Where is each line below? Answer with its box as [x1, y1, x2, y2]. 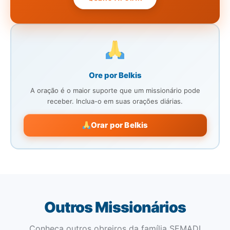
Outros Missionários [44, 198, 186, 216]
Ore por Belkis [88, 70, 142, 80]
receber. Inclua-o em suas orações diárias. [47, 97, 183, 105]
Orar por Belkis [90, 120, 148, 130]
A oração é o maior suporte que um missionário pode [30, 86, 200, 94]
